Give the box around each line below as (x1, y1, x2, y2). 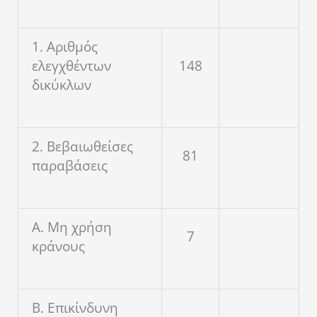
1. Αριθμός (32, 38, 98, 57)
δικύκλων (32, 76, 91, 95)
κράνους (32, 237, 85, 256)
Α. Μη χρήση (32, 218, 112, 237)
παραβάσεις (32, 156, 108, 175)
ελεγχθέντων (32, 57, 111, 76)
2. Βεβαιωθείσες (32, 137, 133, 156)
